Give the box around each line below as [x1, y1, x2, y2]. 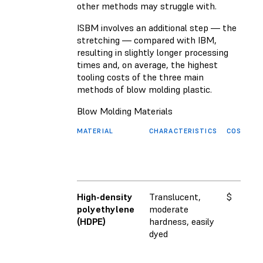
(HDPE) [77, 215, 106, 228]
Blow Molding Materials [77, 105, 173, 117]
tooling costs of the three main [77, 71, 204, 83]
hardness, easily [149, 215, 214, 228]
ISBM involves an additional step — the [77, 22, 237, 34]
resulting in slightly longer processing [77, 46, 228, 59]
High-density [77, 191, 133, 203]
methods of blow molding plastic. [77, 83, 212, 96]
